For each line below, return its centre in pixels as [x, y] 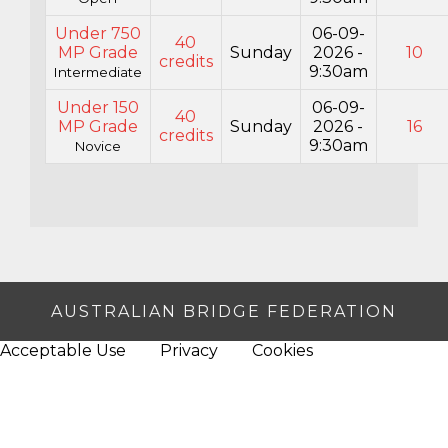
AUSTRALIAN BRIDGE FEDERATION [224, 311]
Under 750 [97, 33]
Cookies [282, 350]
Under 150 [97, 107]
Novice [97, 145]
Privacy [189, 350]
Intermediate [97, 71]
